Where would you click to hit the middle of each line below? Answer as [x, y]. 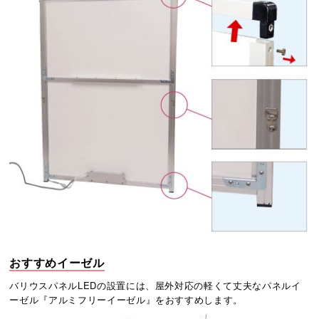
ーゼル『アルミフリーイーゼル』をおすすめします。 [126, 300]
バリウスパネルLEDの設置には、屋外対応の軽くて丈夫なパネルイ [155, 286]
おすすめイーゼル [57, 263]
